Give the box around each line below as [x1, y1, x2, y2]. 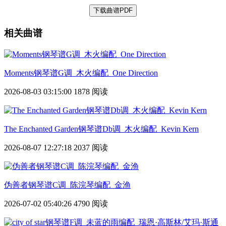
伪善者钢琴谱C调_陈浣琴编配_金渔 [4, 180, 131, 189]
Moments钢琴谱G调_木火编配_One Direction [4, 68, 158, 77]
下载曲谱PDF [93, 6, 133, 14]
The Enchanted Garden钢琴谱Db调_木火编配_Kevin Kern [4, 124, 199, 133]
